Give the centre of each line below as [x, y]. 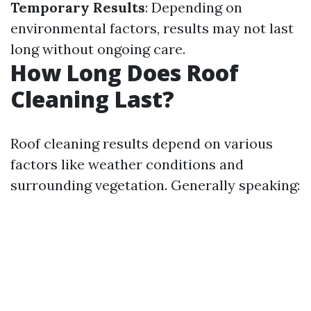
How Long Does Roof [125, 73]
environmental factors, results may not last [152, 28]
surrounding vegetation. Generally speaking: [155, 185]
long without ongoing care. [98, 49]
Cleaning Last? [92, 99]
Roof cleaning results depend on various [142, 143]
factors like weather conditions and [127, 164]
